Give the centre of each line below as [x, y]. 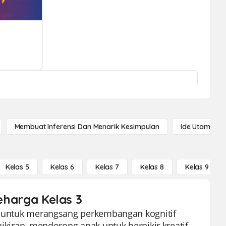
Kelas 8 [152, 167]
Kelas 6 [62, 167]
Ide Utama [198, 127]
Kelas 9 [197, 167]
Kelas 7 [107, 167]
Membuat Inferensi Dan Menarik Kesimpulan [87, 127]
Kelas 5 [17, 167]
